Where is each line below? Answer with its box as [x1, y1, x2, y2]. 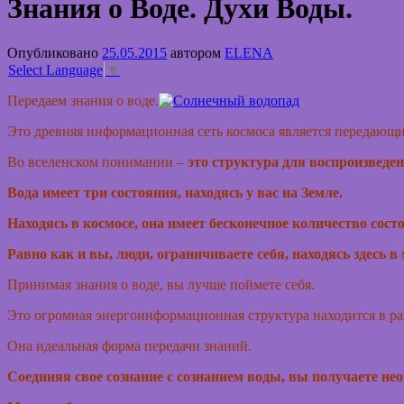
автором [170, 44, 221, 60]
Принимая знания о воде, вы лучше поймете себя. [7, 277, 315, 293]
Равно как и [7, 246, 86, 262]
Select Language [8, 62, 103, 78]
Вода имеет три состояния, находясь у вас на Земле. [7, 185, 343, 201]
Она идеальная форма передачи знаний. [7, 338, 255, 354]
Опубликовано [7, 44, 98, 60]
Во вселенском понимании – [7, 154, 184, 170]
